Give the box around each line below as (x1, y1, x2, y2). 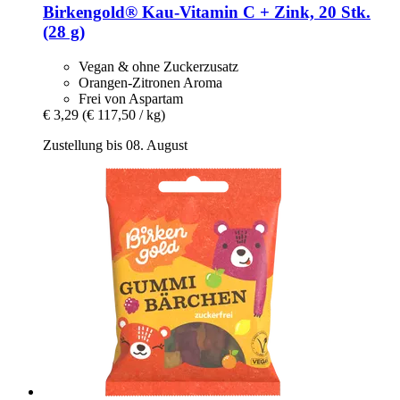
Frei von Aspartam (79, 90, 183, 106)
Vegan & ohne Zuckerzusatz (79, 58, 238, 74)
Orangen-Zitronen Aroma (79, 74, 222, 90)
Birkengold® (43, 2, 137, 21)
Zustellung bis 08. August (43, 137, 187, 153)
